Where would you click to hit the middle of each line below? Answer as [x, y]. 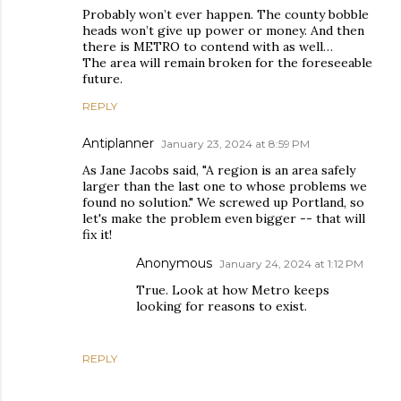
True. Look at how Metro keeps [233, 290]
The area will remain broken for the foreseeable [227, 63]
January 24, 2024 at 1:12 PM [291, 264]
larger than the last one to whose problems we [225, 186]
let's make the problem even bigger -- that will [224, 218]
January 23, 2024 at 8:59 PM [235, 144]
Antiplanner [118, 143]
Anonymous [174, 263]
